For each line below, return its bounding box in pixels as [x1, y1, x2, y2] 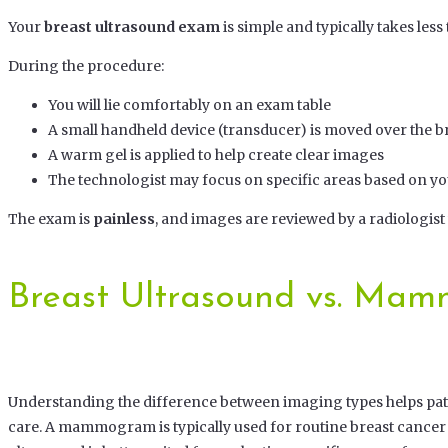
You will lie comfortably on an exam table [48, 96, 331, 115]
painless [93, 210, 155, 229]
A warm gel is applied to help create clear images [48, 146, 384, 165]
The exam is [8, 210, 93, 229]
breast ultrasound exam [44, 18, 220, 37]
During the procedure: [8, 57, 164, 76]
